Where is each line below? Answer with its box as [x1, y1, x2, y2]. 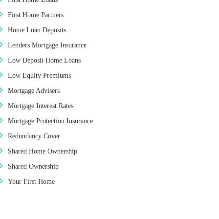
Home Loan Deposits [8, 26, 66, 34]
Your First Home [8, 178, 55, 185]
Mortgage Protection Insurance [8, 117, 93, 125]
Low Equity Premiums [8, 72, 71, 79]
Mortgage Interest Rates [8, 102, 73, 109]
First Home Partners [8, 11, 64, 19]
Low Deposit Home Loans [8, 57, 81, 64]
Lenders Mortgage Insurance [8, 42, 87, 49]
